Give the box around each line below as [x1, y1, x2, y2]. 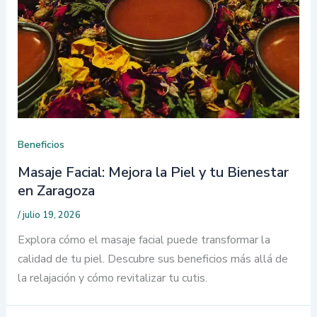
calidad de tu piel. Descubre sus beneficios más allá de [17, 251, 288, 267]
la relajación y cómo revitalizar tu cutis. [17, 270, 207, 287]
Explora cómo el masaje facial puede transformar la [17, 232, 270, 248]
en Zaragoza [17, 181, 95, 201]
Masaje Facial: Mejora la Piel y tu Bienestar [17, 163, 289, 183]
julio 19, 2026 [22, 209, 81, 222]
